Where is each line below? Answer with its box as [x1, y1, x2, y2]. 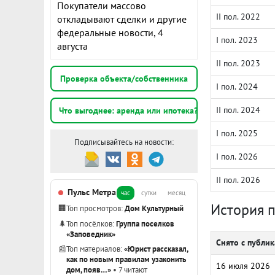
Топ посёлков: [66, 219, 116, 228]
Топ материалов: [66, 244, 124, 254]
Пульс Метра [68, 187, 116, 198]
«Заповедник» [66, 229, 115, 239]
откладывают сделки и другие [57, 13, 187, 25]
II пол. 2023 [216, 58, 260, 69]
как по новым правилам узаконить [66, 254, 186, 264]
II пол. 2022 [216, 11, 260, 22]
